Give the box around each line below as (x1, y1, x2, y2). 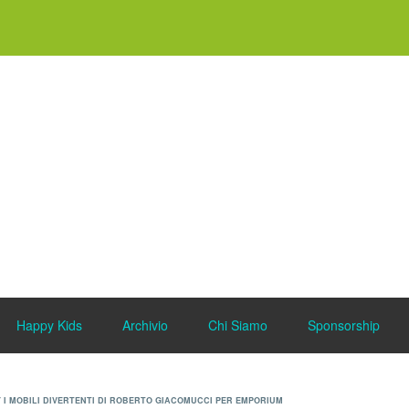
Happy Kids (16, 316, 82, 334)
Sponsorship (307, 316, 380, 334)
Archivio (121, 316, 168, 334)
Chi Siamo (207, 316, 267, 334)
